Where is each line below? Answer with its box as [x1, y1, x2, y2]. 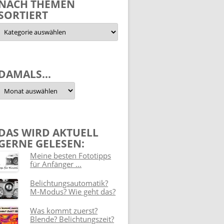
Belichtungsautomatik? [30, 178, 108, 188]
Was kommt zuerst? [30, 205, 98, 215]
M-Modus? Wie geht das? [30, 186, 116, 197]
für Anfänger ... [30, 159, 82, 169]
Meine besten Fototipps [30, 150, 111, 161]
